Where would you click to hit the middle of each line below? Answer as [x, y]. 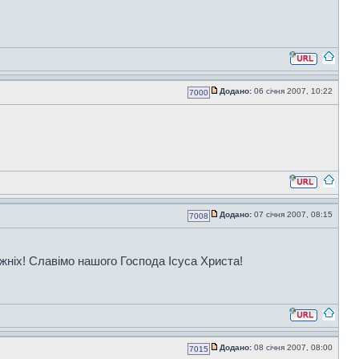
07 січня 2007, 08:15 [293, 214]
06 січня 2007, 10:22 [293, 91]
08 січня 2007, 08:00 [293, 347]
